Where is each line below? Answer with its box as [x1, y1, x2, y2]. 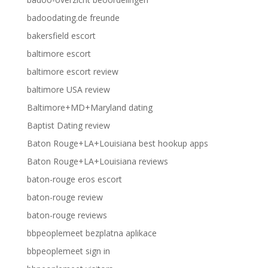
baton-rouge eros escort [26, 173, 122, 185]
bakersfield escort [26, 30, 96, 41]
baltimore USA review [26, 84, 110, 95]
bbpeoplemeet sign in [26, 245, 110, 257]
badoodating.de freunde [26, 12, 120, 23]
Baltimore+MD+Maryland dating [26, 102, 153, 113]
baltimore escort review [26, 66, 118, 77]
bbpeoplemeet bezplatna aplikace [26, 227, 157, 239]
